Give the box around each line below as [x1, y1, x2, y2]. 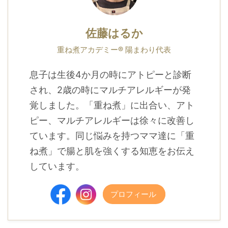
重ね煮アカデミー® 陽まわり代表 [57, 45, 171, 55]
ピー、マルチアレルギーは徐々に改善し [29, 115, 194, 126]
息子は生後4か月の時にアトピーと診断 [29, 69, 191, 80]
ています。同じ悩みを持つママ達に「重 [29, 130, 194, 141]
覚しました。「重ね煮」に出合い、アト [29, 100, 194, 111]
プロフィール [110, 189, 156, 199]
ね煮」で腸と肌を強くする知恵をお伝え [29, 146, 194, 157]
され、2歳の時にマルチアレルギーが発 [29, 84, 191, 96]
